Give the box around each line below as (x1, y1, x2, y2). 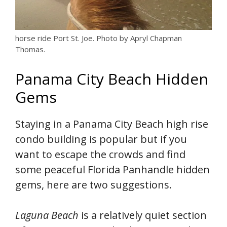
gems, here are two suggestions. (15, 177, 172, 192)
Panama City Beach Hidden (15, 68, 208, 89)
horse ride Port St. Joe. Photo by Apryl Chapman (15, 32, 182, 43)
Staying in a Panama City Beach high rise (15, 117, 208, 131)
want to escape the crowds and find (15, 147, 185, 161)
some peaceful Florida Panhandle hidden (15, 162, 210, 176)
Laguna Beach (15, 208, 79, 222)
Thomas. (15, 44, 45, 54)
